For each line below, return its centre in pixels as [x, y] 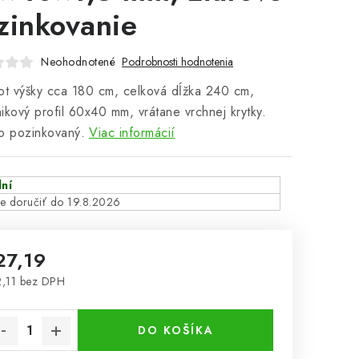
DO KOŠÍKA [175, 330]
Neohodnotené [78, 62]
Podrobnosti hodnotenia [177, 62]
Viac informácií [132, 133]
